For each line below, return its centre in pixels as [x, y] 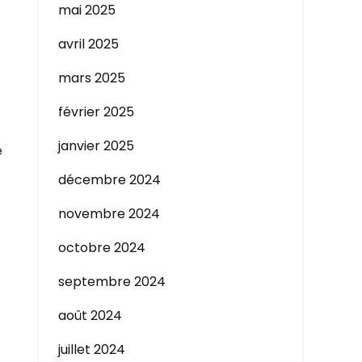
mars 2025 [92, 78]
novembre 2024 [109, 214]
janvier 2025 [96, 146]
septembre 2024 [112, 282]
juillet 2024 [92, 349]
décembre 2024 [109, 180]
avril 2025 [88, 44]
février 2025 [96, 112]
